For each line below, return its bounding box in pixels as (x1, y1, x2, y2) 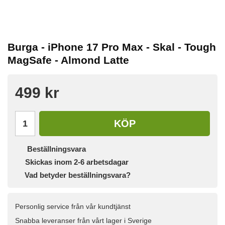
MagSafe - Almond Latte (8, 54, 129, 66)
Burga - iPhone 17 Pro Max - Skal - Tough (8, 41, 216, 53)
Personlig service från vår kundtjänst (15, 202, 131, 211)
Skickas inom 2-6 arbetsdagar (25, 158, 129, 167)
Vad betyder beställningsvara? (25, 171, 131, 180)
